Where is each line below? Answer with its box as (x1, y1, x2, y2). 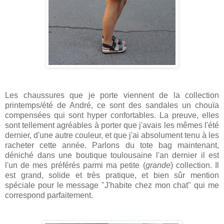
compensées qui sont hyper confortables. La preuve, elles (5, 110, 219, 119)
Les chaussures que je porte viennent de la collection (5, 90, 219, 99)
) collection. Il (170, 160, 219, 169)
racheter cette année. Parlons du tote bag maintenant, (5, 140, 219, 149)
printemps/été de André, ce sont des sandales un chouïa (5, 100, 219, 109)
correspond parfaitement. (5, 190, 93, 199)
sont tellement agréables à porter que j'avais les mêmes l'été (5, 120, 219, 129)
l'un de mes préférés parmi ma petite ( (5, 160, 145, 169)
